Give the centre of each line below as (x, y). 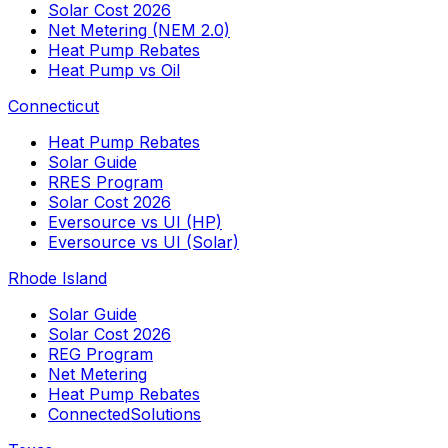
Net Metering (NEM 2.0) (139, 29)
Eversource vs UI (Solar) (143, 241)
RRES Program (105, 181)
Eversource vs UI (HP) (135, 221)
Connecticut (53, 105)
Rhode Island (57, 277)
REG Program (100, 353)
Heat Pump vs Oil (114, 69)
